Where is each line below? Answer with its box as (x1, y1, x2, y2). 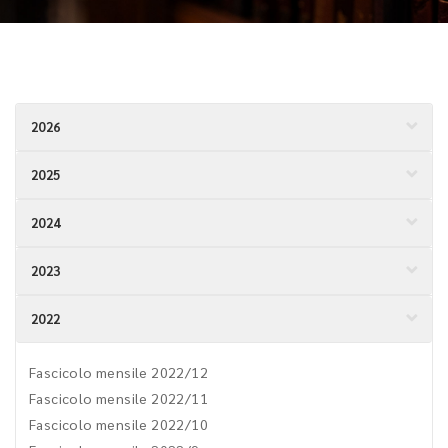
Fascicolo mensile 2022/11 (29, 389, 208, 407)
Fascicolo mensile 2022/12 (29, 363, 208, 381)
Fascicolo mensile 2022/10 (29, 415, 208, 433)
